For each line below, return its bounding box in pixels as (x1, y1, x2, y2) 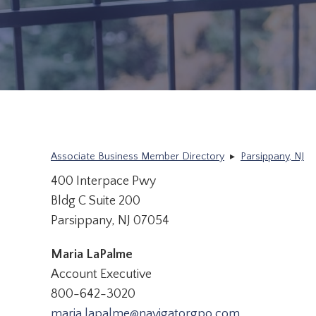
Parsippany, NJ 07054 (51, 214, 169, 229)
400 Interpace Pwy (51, 174, 156, 189)
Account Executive (51, 267, 152, 282)
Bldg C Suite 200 (51, 194, 140, 209)
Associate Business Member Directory (51, 151, 224, 162)
